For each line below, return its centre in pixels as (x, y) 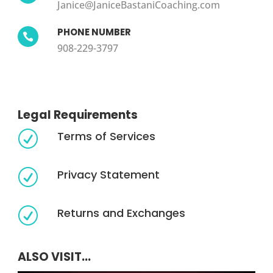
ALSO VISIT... (54, 257)
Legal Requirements (77, 115)
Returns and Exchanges (121, 213)
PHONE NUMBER (94, 32)
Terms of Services (106, 136)
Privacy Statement (108, 175)
